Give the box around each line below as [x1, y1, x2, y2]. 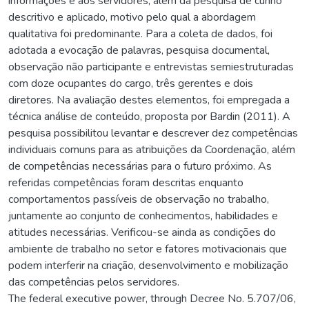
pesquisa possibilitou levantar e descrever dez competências [8, 125, 298, 141]
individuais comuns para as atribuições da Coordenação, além [8, 141, 295, 157]
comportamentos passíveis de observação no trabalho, [8, 191, 269, 207]
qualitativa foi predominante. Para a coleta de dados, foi [8, 26, 272, 41]
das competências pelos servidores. [8, 274, 179, 290]
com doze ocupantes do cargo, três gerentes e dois [8, 75, 253, 91]
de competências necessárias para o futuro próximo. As [8, 158, 272, 174]
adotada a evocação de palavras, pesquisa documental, [8, 42, 270, 58]
